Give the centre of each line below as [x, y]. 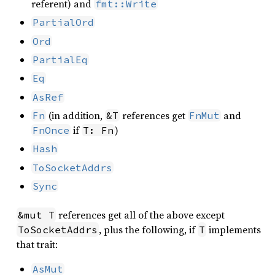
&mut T [36, 215]
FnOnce [51, 130]
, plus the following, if [148, 229]
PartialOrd [63, 22]
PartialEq [60, 59]
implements [234, 229]
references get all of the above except [140, 215]
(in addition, [76, 116]
